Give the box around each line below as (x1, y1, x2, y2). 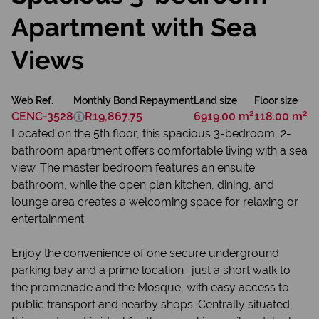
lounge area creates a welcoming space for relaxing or (11, 195, 298, 209)
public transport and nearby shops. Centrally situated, (11, 298, 293, 311)
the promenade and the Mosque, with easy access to (11, 281, 289, 294)
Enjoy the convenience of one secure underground (11, 246, 279, 260)
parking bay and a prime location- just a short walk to (11, 263, 291, 277)
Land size (194, 95, 237, 106)
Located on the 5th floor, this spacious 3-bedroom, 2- (11, 127, 291, 140)
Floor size (254, 95, 298, 106)
